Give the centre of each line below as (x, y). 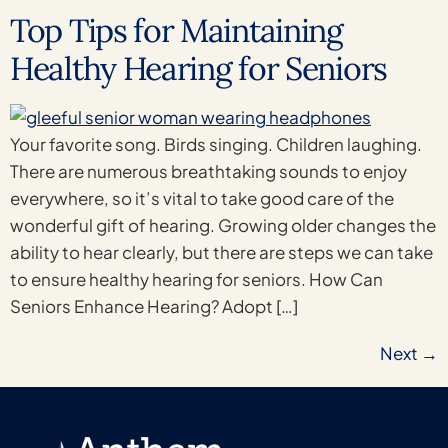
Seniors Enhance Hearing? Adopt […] (154, 306)
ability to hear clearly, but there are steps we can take (221, 252)
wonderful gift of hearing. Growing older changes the (223, 225)
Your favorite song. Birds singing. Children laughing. (216, 144)
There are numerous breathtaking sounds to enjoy (208, 171)
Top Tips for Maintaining (176, 31)
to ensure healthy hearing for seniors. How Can (196, 279)
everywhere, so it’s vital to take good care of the (202, 198)
